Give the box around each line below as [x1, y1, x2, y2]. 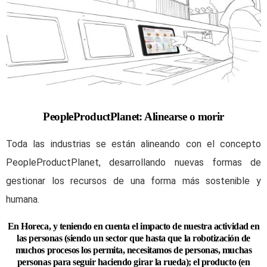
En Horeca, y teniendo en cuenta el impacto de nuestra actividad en [7, 221, 260, 231]
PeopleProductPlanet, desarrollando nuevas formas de [6, 156, 261, 168]
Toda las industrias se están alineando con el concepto [6, 138, 261, 150]
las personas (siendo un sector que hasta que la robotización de [17, 232, 250, 243]
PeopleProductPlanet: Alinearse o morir [43, 110, 224, 123]
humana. [6, 193, 39, 205]
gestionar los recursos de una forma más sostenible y [6, 175, 261, 187]
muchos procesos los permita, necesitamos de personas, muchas [15, 244, 252, 255]
